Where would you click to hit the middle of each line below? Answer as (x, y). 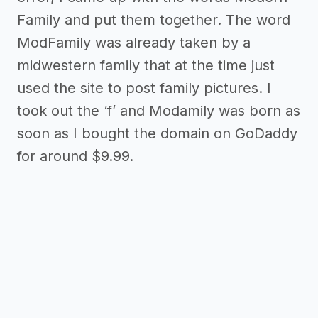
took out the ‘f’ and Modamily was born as (159, 111)
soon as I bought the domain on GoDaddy (157, 134)
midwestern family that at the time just (146, 66)
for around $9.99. (75, 157)
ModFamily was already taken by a (134, 43)
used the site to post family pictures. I (144, 88)
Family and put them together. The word (154, 20)
